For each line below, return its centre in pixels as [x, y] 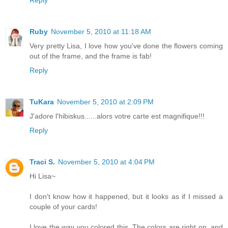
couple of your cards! [63, 206]
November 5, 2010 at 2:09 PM [105, 102]
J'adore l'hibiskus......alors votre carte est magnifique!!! [117, 116]
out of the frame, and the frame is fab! [91, 56]
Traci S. [42, 162]
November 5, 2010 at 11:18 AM [101, 31]
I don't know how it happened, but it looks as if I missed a [126, 196]
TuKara [42, 102]
